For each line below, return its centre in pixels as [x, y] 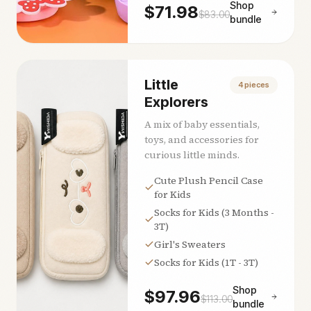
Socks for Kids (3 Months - [214, 212]
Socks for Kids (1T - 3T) [206, 262]
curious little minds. [192, 154]
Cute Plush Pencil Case [209, 180]
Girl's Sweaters [190, 244]
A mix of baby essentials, [202, 124]
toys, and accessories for [202, 139]
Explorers [176, 102]
